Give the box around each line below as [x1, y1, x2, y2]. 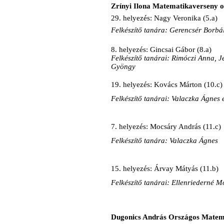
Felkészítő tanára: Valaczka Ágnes [111, 136, 218, 144]
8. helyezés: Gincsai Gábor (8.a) [111, 45, 211, 54]
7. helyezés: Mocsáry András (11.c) [111, 122, 221, 130]
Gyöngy [111, 62, 135, 71]
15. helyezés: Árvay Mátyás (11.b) [111, 164, 218, 172]
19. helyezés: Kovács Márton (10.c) [111, 80, 222, 88]
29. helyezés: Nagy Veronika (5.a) [111, 14, 217, 22]
